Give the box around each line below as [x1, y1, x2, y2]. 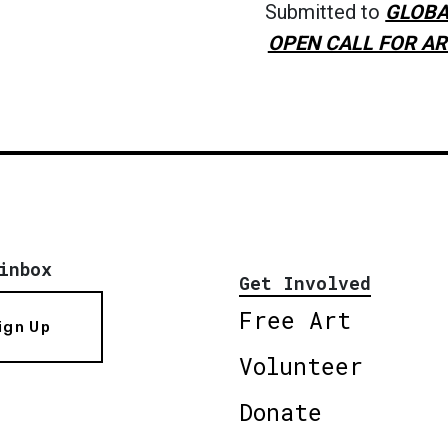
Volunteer [239, 350, 363, 381]
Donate [239, 396, 322, 427]
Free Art [239, 304, 351, 335]
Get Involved [239, 270, 371, 295]
